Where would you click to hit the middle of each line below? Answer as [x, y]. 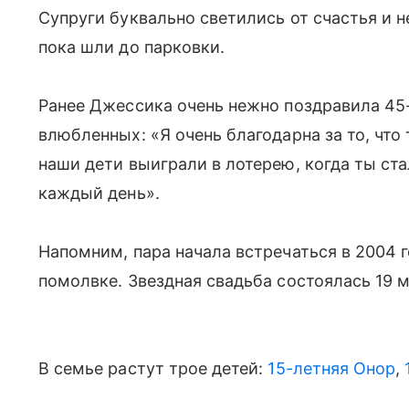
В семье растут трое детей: [153, 368]
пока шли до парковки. [132, 47]
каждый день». [104, 193]
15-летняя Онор [332, 368]
